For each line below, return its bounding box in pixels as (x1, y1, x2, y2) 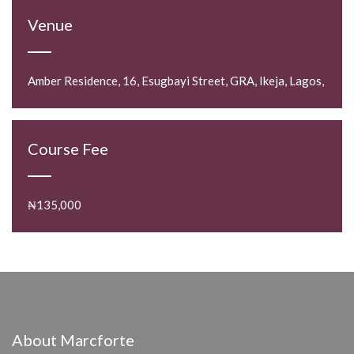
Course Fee (28, 139, 108, 159)
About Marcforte (12, 330, 134, 350)
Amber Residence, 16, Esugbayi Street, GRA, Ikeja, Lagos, (28, 73, 324, 88)
